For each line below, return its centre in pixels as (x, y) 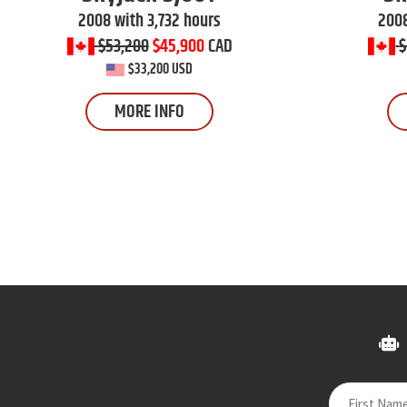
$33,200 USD (161, 70)
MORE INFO (150, 112)
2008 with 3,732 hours (150, 21)
